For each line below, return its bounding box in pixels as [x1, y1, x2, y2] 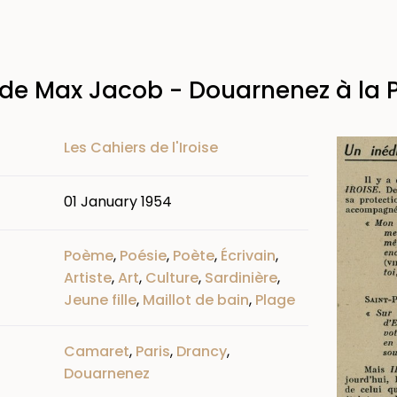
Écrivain [221, 245, 276, 266]
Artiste [64, 267, 112, 288]
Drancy [176, 340, 227, 362]
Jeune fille [64, 289, 136, 310]
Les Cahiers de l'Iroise [64, 136, 218, 158]
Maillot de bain [143, 289, 249, 310]
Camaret [64, 340, 129, 362]
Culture [145, 267, 198, 288]
